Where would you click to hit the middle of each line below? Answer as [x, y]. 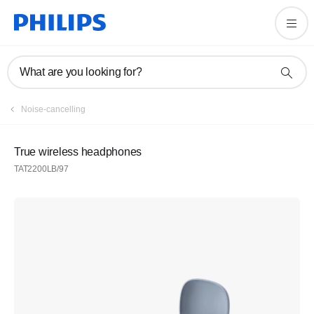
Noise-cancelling [53, 109]
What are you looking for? [81, 72]
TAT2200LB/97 [41, 169]
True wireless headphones [78, 152]
